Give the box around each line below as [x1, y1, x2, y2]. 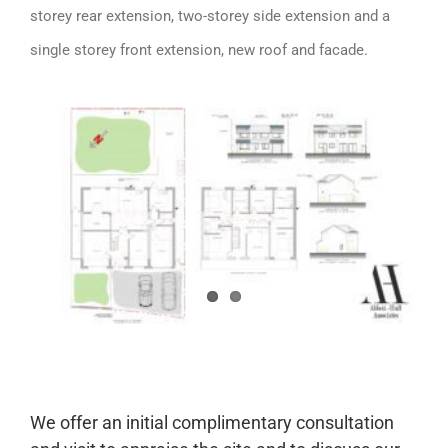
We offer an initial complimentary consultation [29, 412, 394, 434]
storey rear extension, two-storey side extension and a [29, 6, 390, 25]
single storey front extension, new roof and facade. [29, 40, 368, 59]
